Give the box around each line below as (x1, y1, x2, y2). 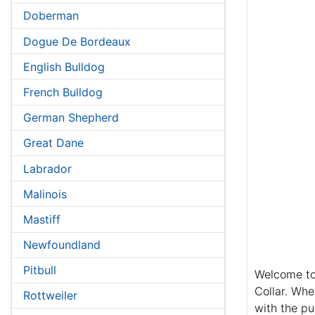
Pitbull (23, 263, 56, 278)
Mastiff (23, 212, 60, 226)
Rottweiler (23, 288, 77, 303)
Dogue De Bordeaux (23, 34, 131, 49)
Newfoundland (23, 238, 101, 252)
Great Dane (23, 136, 84, 150)
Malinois (23, 186, 67, 201)
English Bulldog (23, 59, 105, 74)
